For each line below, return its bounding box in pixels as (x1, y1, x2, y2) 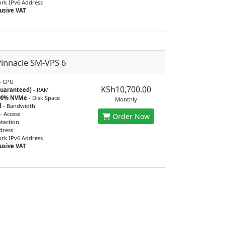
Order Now (110, 111, 150, 121)
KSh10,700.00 (100, 84, 151, 95)
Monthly (115, 95, 137, 103)
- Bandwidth (1, 102, 35, 109)
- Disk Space (27, 94, 60, 101)
